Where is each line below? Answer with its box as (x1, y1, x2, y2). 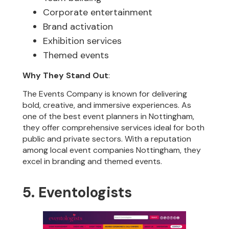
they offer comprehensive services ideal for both (22, 122, 205, 133)
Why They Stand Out (22, 70, 109, 81)
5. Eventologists (22, 182, 132, 202)
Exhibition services (43, 34, 122, 47)
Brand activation (43, 20, 113, 33)
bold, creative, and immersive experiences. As (22, 100, 192, 111)
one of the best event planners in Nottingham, (22, 111, 195, 122)
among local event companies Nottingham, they (22, 145, 201, 156)
